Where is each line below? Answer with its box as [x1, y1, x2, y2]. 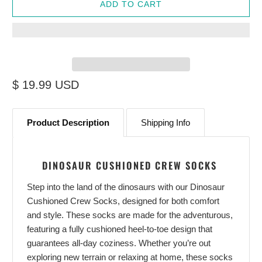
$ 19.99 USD [12, 78, 80, 91]
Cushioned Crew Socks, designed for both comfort [27, 195, 220, 206]
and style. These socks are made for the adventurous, [27, 209, 233, 220]
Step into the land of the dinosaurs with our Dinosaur [27, 181, 225, 192]
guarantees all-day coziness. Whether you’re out [27, 237, 211, 248]
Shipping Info [141, 117, 191, 127]
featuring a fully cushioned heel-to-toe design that [27, 223, 213, 234]
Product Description [27, 117, 110, 127]
